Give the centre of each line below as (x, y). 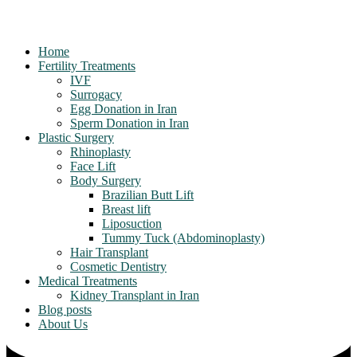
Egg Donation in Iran (124, 109)
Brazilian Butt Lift (148, 195)
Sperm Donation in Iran (129, 123)
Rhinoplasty (100, 152)
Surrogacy (96, 94)
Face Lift (93, 166)
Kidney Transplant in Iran (135, 295)
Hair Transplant (109, 252)
